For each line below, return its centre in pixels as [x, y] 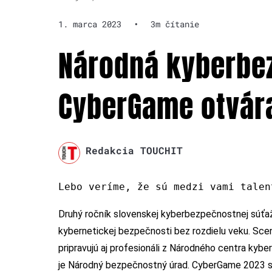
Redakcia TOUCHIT [134, 151]
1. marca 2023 [90, 24]
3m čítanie [175, 24]
